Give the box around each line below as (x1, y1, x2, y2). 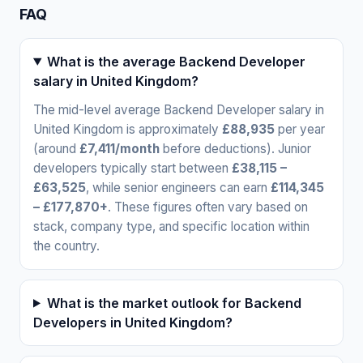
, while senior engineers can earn (86, 179, 271, 195)
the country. (33, 237, 100, 254)
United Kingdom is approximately (33, 121, 222, 137)
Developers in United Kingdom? (33, 314, 233, 331)
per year (275, 121, 325, 137)
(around (33, 140, 79, 156)
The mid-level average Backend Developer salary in (33, 101, 324, 117)
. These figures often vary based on (108, 199, 308, 215)
